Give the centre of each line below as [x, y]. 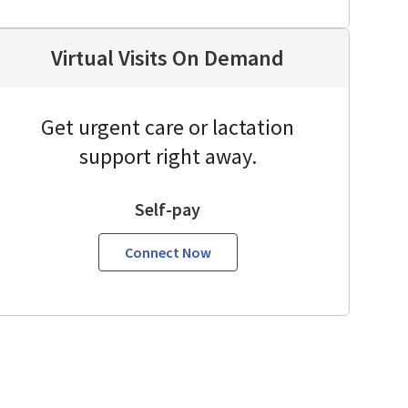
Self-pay [168, 209]
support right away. [168, 156]
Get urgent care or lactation [168, 127]
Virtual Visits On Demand [168, 58]
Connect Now [168, 252]
